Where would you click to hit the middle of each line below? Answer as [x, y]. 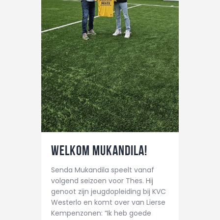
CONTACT [64, 13]
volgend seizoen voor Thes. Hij [102, 181]
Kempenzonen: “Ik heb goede [101, 213]
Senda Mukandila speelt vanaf [103, 170]
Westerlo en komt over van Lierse [108, 203]
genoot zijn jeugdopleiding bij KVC [109, 192]
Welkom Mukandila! [99, 151]
